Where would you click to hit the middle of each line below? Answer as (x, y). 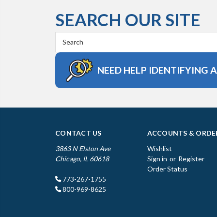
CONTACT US (78, 133)
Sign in (157, 158)
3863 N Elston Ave (83, 148)
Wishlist (159, 148)
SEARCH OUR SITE (128, 19)
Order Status (167, 169)
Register (191, 158)
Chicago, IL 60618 (82, 158)
